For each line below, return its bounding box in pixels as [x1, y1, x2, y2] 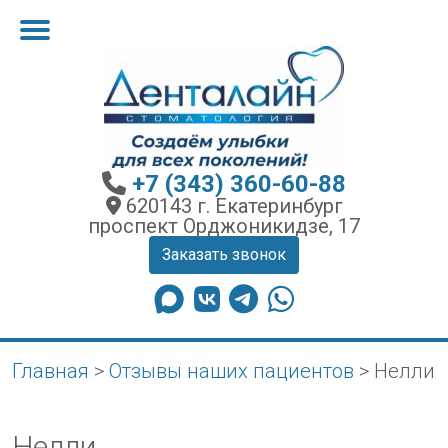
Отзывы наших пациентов [109, 359, 354, 383]
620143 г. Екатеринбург [120, 194, 343, 218]
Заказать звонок [162, 245, 286, 264]
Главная [12, 359, 89, 383]
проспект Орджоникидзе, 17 [88, 214, 360, 238]
